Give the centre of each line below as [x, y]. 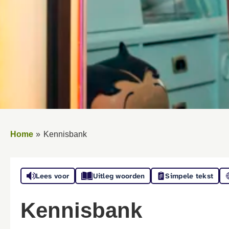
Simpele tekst [189, 176]
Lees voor [52, 176]
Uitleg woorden [119, 176]
